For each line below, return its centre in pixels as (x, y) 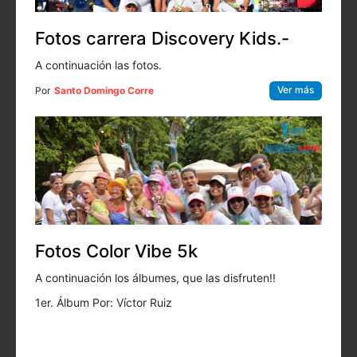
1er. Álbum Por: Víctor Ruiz (104, 302)
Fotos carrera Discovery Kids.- (162, 38)
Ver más (296, 89)
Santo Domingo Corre (104, 90)
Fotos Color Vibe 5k (116, 251)
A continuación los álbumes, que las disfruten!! (155, 277)
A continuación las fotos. (98, 65)
